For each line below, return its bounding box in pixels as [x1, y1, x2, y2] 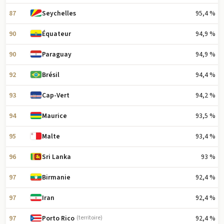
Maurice [42, 111, 67, 121]
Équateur [42, 29, 71, 39]
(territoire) [76, 213, 103, 222]
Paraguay [42, 49, 72, 59]
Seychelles [42, 8, 76, 18]
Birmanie [42, 172, 71, 182]
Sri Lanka [42, 152, 71, 162]
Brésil [42, 70, 60, 80]
